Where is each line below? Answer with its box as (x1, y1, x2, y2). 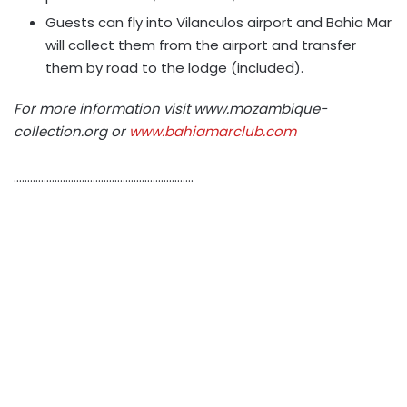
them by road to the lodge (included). (45, 58, 303, 77)
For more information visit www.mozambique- (14, 99, 327, 118)
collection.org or (14, 122, 129, 141)
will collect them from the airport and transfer (45, 35, 356, 55)
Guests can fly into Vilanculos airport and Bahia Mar (45, 13, 392, 32)
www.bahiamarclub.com (129, 122, 296, 141)
